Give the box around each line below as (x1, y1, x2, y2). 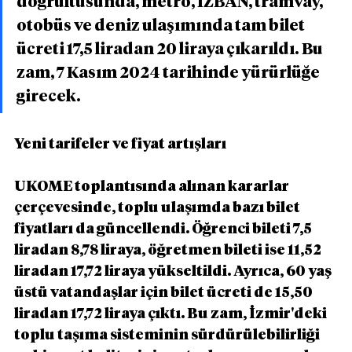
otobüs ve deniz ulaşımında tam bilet (16, 17, 307, 34)
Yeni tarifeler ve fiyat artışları (14, 137, 226, 152)
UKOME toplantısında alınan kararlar (14, 179, 291, 194)
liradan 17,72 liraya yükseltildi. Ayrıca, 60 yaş (14, 264, 334, 279)
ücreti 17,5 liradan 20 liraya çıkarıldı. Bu (16, 41, 325, 57)
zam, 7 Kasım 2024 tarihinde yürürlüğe (16, 64, 322, 81)
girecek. (16, 88, 81, 104)
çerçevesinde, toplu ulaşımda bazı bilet (14, 200, 302, 215)
